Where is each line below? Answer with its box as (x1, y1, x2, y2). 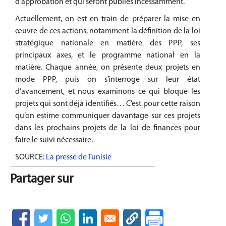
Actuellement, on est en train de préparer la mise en (15, 15, 200, 24)
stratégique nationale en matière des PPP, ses (15, 39, 200, 48)
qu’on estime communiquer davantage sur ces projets (15, 112, 200, 121)
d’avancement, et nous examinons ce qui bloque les (15, 88, 200, 96)
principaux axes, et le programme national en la (15, 51, 200, 60)
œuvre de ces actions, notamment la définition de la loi (15, 27, 200, 36)
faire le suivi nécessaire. (15, 136, 93, 145)
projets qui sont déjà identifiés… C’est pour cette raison (15, 100, 200, 108)
